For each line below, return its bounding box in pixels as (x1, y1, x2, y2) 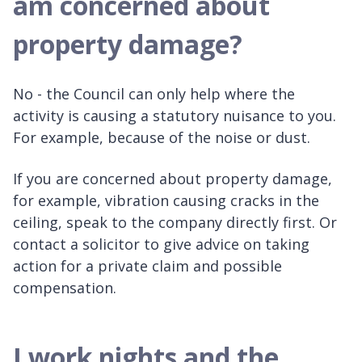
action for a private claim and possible (13, 255, 282, 276)
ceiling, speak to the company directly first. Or (13, 212, 337, 232)
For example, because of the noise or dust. (13, 127, 310, 147)
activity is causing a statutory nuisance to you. (13, 105, 336, 125)
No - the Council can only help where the (13, 83, 295, 103)
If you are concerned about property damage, (13, 168, 332, 188)
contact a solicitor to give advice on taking (13, 234, 309, 254)
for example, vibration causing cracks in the (13, 190, 319, 210)
